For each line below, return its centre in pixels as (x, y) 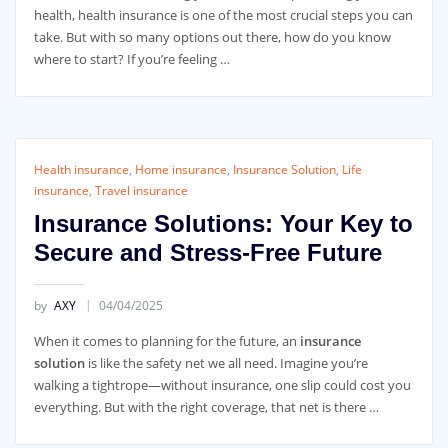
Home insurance (180, 169)
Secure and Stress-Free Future (207, 252)
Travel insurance (141, 190)
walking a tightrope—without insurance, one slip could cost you (222, 385)
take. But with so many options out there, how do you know (212, 36)
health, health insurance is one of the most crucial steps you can (223, 14)
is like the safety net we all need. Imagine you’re (226, 363)
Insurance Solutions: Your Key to (223, 223)
